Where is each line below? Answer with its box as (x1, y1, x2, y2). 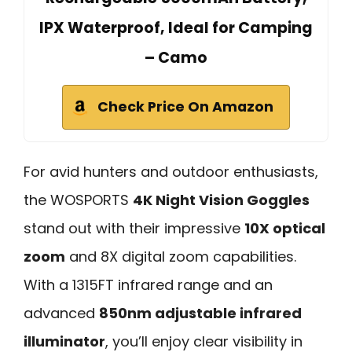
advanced (24, 302, 99, 323)
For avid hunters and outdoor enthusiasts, (24, 161, 318, 181)
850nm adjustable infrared (99, 302, 302, 323)
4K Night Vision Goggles (133, 189, 310, 210)
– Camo (145, 46, 207, 68)
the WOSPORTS (24, 189, 133, 210)
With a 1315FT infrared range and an (24, 274, 273, 295)
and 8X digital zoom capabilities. (65, 246, 296, 266)
